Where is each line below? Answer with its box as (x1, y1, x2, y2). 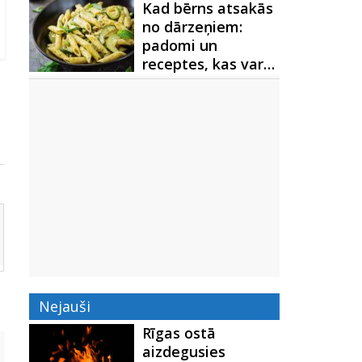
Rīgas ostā (142, 323, 216, 343)
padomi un (142, 36, 217, 55)
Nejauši (39, 297, 90, 316)
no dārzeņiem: (142, 17, 242, 36)
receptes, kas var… (142, 54, 275, 74)
